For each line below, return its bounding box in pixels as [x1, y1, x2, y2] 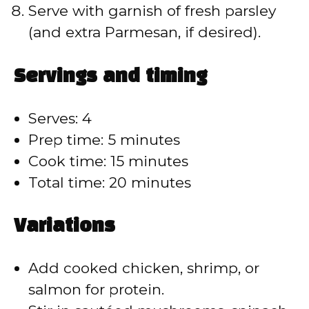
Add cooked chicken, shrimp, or [28, 259, 259, 277]
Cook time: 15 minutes [28, 152, 188, 170]
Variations [14, 218, 115, 236]
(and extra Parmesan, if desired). [28, 23, 261, 41]
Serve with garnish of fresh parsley [28, 2, 276, 20]
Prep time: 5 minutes [28, 130, 180, 148]
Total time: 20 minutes [28, 173, 191, 191]
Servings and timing [14, 68, 207, 86]
